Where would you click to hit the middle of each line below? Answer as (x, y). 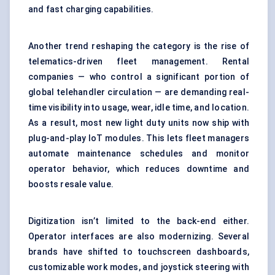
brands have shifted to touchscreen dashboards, (139, 252)
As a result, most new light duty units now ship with (139, 123)
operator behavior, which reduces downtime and (139, 169)
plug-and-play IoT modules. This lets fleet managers (139, 138)
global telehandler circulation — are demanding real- (139, 92)
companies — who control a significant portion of (139, 77)
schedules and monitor (190, 154)
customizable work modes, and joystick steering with (139, 267)
